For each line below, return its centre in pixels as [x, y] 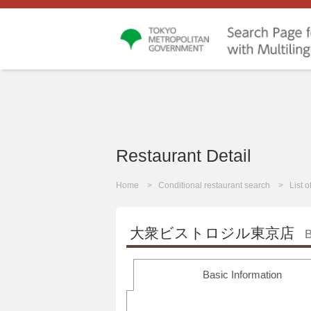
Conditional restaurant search [214, 186]
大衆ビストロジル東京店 [212, 233]
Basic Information [242, 275]
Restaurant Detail [184, 156]
